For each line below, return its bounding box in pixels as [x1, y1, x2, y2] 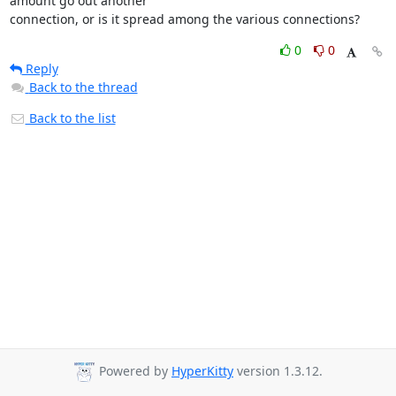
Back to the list [25, 110, 116, 126]
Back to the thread [28, 79, 138, 95]
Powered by [95, 362, 171, 380]
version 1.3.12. [233, 362, 323, 380]
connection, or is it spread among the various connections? [9, 11, 360, 27]
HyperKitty [171, 362, 233, 380]
